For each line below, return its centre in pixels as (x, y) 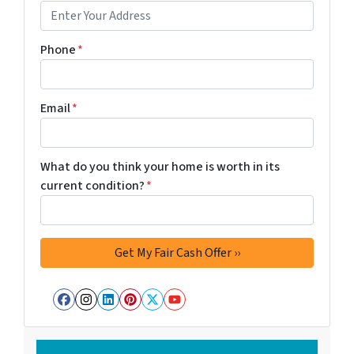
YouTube (213, 315)
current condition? (92, 186)
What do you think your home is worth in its (160, 167)
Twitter (185, 315)
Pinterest (171, 315)
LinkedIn (147, 315)
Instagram (131, 315)
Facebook (107, 315)
